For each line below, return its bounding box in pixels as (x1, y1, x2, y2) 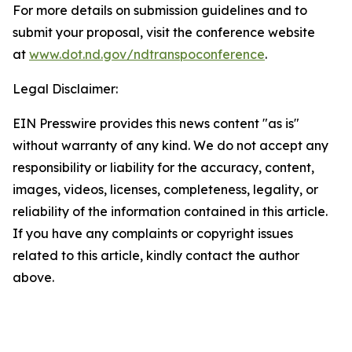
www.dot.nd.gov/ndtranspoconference (29, 46, 265, 62)
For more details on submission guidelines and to (13, 2, 307, 18)
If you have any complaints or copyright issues (13, 225, 293, 241)
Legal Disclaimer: (13, 81, 118, 97)
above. (13, 269, 54, 285)
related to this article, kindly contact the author (13, 247, 299, 263)
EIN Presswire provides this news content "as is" (13, 115, 299, 131)
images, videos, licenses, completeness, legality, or (13, 181, 318, 197)
